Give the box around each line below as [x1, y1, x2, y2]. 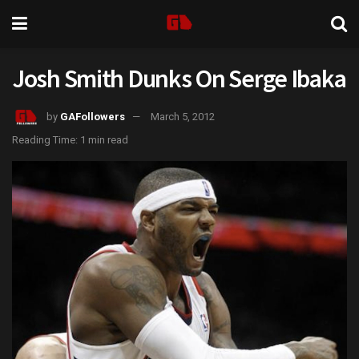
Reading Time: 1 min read [12, 133, 128, 146]
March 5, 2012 [151, 110, 215, 123]
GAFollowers [60, 110, 125, 123]
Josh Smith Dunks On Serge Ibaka [12, 63, 346, 95]
